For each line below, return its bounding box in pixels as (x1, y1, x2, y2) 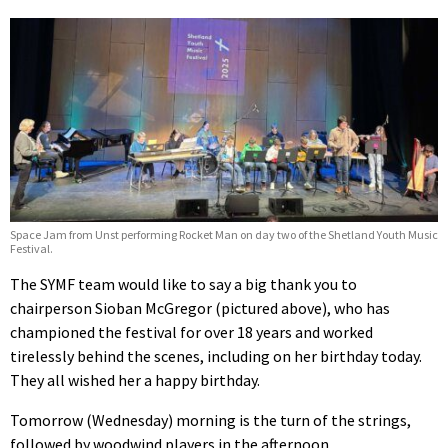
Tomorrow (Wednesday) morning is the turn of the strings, (10, 409, 411, 430)
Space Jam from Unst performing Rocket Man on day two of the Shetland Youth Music (10, 226, 438, 242)
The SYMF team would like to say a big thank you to (10, 273, 357, 294)
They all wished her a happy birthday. (10, 369, 260, 390)
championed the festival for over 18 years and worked (10, 321, 373, 342)
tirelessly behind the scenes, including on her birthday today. (10, 345, 422, 366)
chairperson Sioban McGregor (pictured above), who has (10, 297, 390, 318)
